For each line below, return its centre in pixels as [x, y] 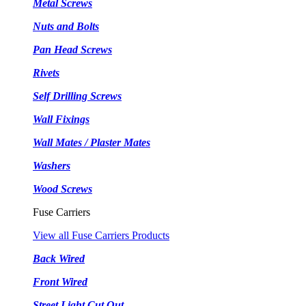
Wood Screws [62, 189]
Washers [52, 165]
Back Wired [59, 258]
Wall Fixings [61, 119]
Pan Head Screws [72, 49]
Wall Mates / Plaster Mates [92, 142]
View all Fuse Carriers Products [101, 235]
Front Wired [60, 281]
